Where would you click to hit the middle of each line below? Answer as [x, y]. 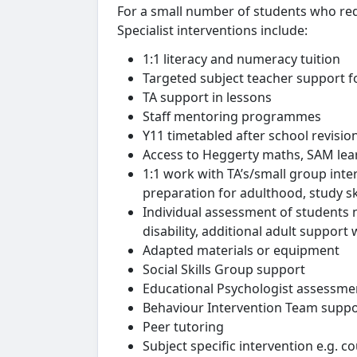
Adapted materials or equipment [241, 250]
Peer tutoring [183, 327]
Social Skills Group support [224, 269]
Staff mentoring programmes [232, 116]
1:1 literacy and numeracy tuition [241, 59]
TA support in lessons [207, 97]
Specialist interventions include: [212, 30]
